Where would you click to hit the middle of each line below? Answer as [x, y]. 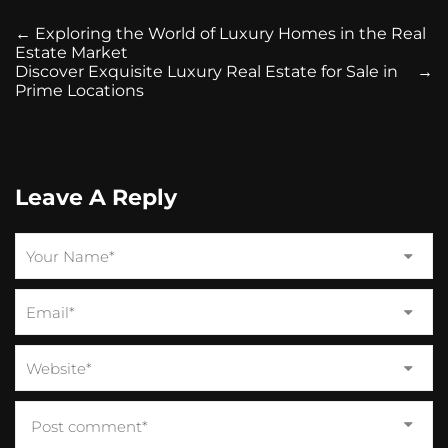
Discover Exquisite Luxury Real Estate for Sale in [206, 71]
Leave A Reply [96, 197]
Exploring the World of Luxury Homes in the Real [230, 33]
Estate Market [71, 52]
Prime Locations [79, 90]
